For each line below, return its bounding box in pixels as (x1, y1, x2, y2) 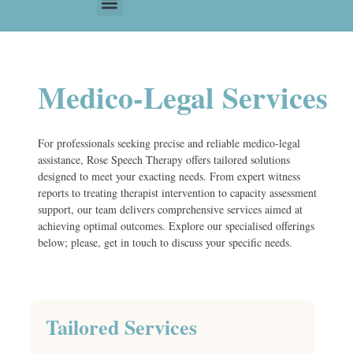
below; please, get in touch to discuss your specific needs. (38, 235, 292, 251)
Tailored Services (46, 311, 197, 342)
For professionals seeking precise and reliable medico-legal (38, 136, 300, 151)
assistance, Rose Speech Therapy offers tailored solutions (38, 152, 290, 168)
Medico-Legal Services (38, 76, 328, 120)
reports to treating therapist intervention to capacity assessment (38, 185, 317, 201)
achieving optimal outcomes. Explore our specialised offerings (38, 218, 314, 234)
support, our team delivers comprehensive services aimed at (38, 202, 303, 217)
